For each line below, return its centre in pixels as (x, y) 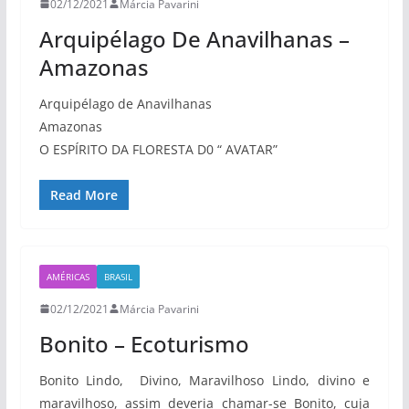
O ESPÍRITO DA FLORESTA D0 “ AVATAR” (158, 149)
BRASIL (118, 276)
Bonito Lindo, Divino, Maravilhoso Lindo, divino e (204, 380)
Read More (84, 194)
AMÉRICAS (68, 276)
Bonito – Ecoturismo (144, 343)
